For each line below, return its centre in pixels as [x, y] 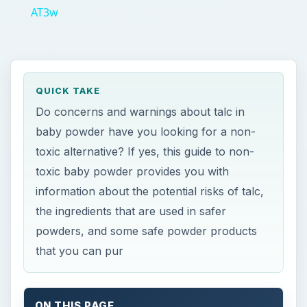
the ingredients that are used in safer [131, 211]
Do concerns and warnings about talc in [140, 112]
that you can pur [80, 251]
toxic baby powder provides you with [133, 171]
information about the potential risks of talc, [150, 191]
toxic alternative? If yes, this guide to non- [145, 151]
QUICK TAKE [68, 91]
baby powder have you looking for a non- [146, 132]
